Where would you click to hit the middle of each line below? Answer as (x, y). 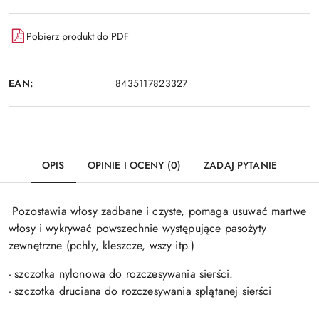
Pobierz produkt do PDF (78, 36)
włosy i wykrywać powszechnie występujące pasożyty (137, 228)
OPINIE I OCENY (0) (134, 165)
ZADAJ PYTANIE (240, 165)
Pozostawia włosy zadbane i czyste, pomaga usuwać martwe (157, 211)
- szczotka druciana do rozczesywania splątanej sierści (140, 291)
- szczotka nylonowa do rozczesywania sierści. (121, 274)
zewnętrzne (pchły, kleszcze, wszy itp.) (102, 245)
